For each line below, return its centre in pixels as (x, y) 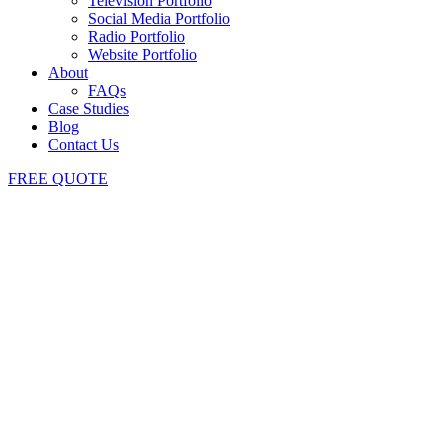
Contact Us (83, 144)
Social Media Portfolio (159, 18)
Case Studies (88, 108)
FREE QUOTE (58, 178)
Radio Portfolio (136, 36)
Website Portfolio (142, 54)
